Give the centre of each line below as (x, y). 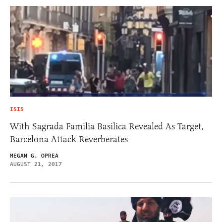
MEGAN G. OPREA (34, 156)
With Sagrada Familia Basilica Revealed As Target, (107, 126)
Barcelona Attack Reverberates (69, 139)
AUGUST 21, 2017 (36, 164)
